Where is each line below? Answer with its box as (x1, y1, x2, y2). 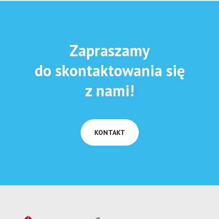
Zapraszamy (69, 40, 150, 61)
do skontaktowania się (34, 60, 185, 81)
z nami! (85, 80, 134, 101)
